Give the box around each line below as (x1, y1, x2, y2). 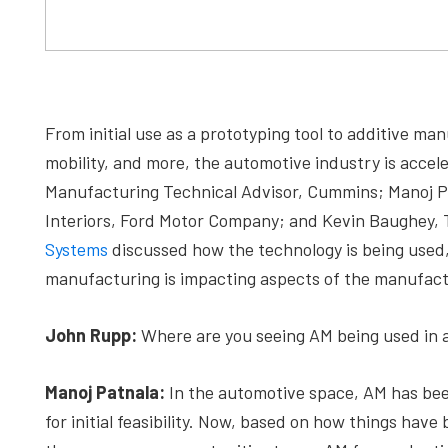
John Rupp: (45, 324, 137, 346)
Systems (45, 238, 108, 260)
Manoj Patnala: (45, 381, 165, 403)
